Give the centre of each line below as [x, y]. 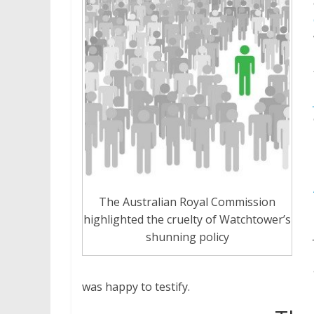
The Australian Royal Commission [187, 202]
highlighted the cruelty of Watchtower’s [187, 220]
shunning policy [187, 237]
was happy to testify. [136, 286]
